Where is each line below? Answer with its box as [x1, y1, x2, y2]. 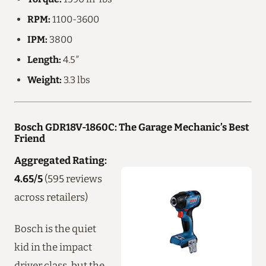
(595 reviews [43, 172, 102, 185]
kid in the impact [14, 240, 92, 253]
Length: [27, 53, 61, 65]
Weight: [27, 74, 62, 85]
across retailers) [14, 191, 88, 203]
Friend [14, 132, 45, 144]
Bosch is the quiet [14, 222, 96, 235]
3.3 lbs [62, 74, 90, 85]
